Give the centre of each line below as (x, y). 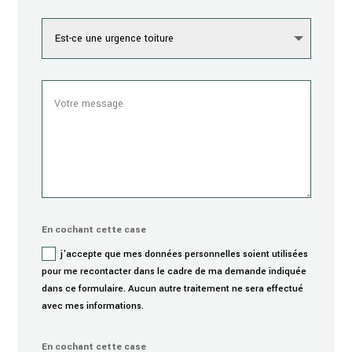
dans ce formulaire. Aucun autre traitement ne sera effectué (172, 288)
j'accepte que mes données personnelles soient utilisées (184, 254)
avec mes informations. (92, 306)
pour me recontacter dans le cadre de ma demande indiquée (174, 271)
